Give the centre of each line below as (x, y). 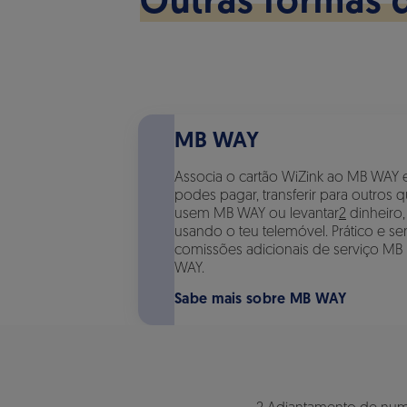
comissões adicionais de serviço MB (288, 251)
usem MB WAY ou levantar (257, 214)
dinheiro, (376, 214)
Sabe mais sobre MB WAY (261, 300)
